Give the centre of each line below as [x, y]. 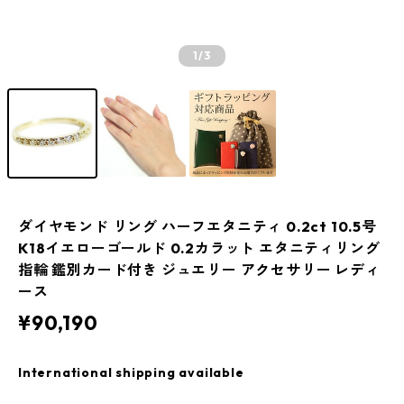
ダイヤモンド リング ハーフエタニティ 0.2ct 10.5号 [197, 226]
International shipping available [131, 372]
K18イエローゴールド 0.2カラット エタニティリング [199, 248]
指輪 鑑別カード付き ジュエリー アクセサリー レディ [199, 270]
